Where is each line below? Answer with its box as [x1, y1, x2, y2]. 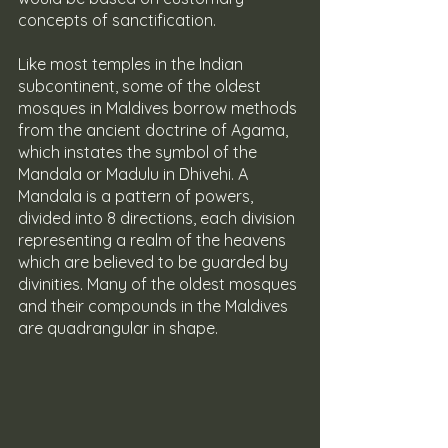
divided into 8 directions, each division [18, 208, 299, 229]
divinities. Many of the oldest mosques [18, 274, 301, 295]
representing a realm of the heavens [18, 230, 290, 251]
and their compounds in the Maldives [18, 296, 292, 317]
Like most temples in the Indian [18, 54, 247, 75]
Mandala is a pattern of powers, [18, 186, 257, 207]
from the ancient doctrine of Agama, [18, 120, 292, 141]
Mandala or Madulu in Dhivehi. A [18, 164, 252, 185]
